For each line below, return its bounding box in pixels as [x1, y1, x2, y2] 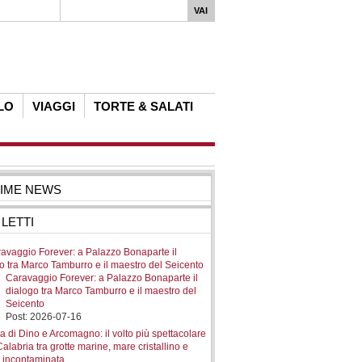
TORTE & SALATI [94, 99, 193, 113]
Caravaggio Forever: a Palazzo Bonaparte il [6, 272, 199, 284]
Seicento [6, 298, 45, 309]
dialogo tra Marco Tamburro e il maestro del [6, 285, 197, 297]
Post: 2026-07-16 [6, 311, 82, 322]
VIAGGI [32, 99, 75, 113]
